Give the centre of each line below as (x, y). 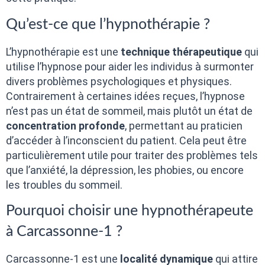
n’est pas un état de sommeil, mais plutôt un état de (129, 111)
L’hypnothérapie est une (63, 51)
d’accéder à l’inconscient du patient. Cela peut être (126, 140)
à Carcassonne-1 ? (64, 231)
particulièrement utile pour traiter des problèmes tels (132, 155)
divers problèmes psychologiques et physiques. (119, 81)
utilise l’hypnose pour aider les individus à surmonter (130, 66)
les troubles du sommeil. (64, 185)
